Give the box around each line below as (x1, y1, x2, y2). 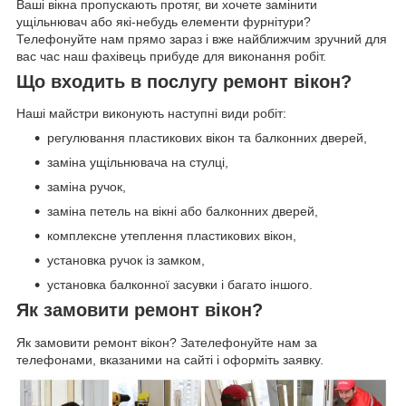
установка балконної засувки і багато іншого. (47, 277, 313, 293)
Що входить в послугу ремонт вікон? (16, 71, 352, 92)
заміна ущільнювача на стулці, (47, 155, 228, 170)
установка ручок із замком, (47, 253, 205, 268)
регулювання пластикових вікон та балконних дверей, (47, 130, 367, 146)
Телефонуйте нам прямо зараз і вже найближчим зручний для (16, 31, 387, 46)
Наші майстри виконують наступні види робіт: (16, 106, 286, 121)
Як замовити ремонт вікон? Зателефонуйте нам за (16, 335, 317, 351)
